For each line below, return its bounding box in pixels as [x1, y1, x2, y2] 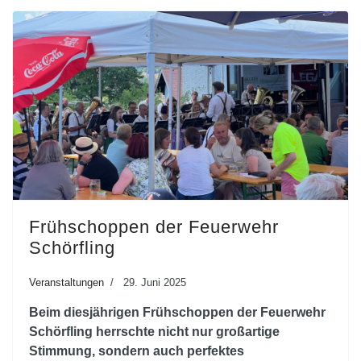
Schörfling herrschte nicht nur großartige [29, 324, 280, 338]
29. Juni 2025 [123, 276, 186, 288]
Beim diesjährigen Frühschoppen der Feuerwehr [29, 305, 326, 319]
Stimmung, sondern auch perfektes [29, 343, 244, 358]
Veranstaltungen [29, 276, 104, 288]
